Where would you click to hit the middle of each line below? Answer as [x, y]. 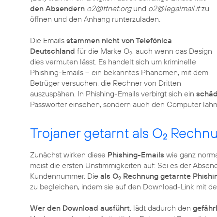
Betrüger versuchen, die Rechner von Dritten [106, 83]
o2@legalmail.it [174, 8]
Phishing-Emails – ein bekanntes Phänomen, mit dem [119, 72]
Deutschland [53, 51]
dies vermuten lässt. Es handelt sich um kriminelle [113, 62]
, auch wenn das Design [172, 51]
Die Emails [48, 40]
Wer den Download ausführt [80, 208]
